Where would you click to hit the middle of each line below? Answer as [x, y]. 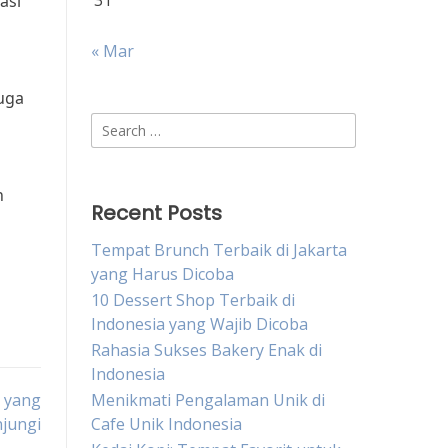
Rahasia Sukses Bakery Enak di [206, 350]
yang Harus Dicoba [162, 274]
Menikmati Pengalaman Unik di [208, 400]
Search [115, 124]
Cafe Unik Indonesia [166, 424]
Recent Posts [156, 213]
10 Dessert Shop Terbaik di [193, 300]
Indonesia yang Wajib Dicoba [199, 324]
